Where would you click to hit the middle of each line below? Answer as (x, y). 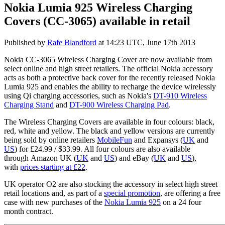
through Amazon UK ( (40, 158)
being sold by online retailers (50, 140)
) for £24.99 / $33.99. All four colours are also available (102, 149)
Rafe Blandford (72, 42)
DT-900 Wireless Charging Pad (119, 104)
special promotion (132, 193)
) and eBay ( (134, 158)
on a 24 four (181, 202)
